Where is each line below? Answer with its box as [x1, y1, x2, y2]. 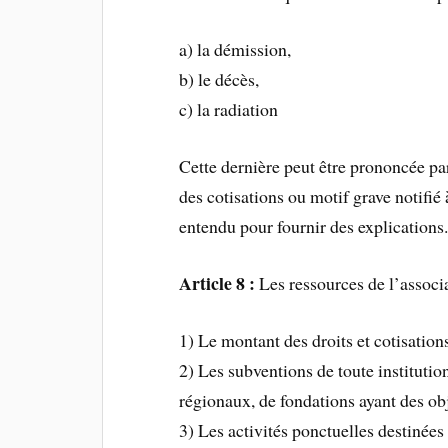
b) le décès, [179, 67, 260, 92]
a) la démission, [179, 37, 292, 62]
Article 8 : [179, 270, 256, 297]
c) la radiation [179, 97, 279, 122]
